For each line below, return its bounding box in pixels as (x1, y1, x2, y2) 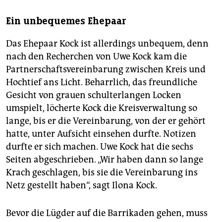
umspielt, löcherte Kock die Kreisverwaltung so (6, 103, 197, 114)
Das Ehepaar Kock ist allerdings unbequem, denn (6, 38, 209, 50)
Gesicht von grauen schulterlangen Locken (6, 90, 181, 101)
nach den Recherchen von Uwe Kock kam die (6, 51, 187, 62)
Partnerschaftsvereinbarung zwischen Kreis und (6, 64, 206, 75)
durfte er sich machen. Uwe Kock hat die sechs (6, 141, 193, 153)
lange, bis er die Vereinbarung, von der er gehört (6, 115, 206, 127)
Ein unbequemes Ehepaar (6, 15, 126, 28)
